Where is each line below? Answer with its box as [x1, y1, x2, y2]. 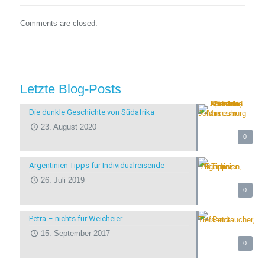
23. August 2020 [40, 122, 96, 132]
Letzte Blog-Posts [20, 82, 121, 97]
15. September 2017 [40, 229, 110, 238]
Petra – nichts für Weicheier [28, 214, 122, 224]
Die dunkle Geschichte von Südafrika [28, 108, 154, 117]
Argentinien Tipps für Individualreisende [28, 161, 164, 170]
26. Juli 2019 [40, 176, 85, 185]
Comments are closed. [20, 19, 98, 28]
